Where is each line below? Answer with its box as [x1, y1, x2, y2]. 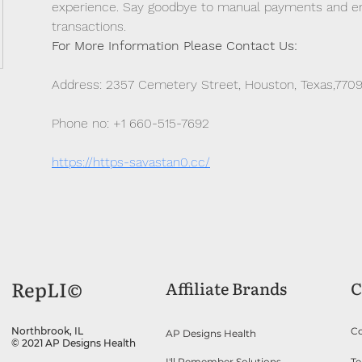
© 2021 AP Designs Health [11, 337, 136, 349]
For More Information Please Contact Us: [52, 38, 301, 53]
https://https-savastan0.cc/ [52, 154, 210, 170]
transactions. [52, 19, 126, 34]
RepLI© [11, 279, 82, 302]
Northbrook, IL [11, 325, 83, 337]
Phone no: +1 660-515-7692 [52, 116, 209, 131]
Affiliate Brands [166, 280, 287, 299]
